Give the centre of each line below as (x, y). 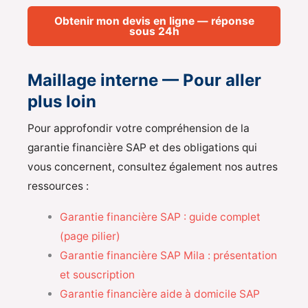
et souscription (97, 274)
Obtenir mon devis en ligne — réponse (154, 21)
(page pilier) (90, 236)
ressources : (58, 186)
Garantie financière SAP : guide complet (160, 217)
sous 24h (154, 32)
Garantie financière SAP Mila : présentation (168, 255)
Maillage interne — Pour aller (144, 80)
